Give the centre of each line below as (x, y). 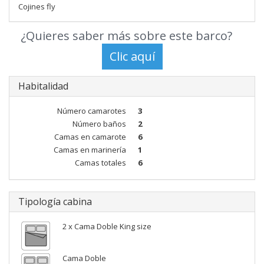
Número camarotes (92, 111)
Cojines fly (37, 6)
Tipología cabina (55, 202)
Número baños (99, 124)
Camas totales (100, 163)
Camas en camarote (90, 137)
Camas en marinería (90, 150)
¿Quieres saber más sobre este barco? (126, 36)
